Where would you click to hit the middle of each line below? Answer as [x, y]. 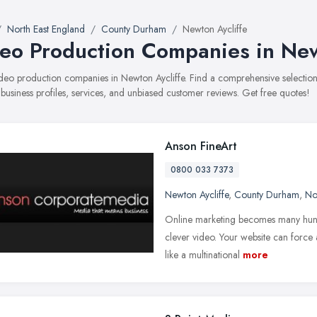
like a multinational [202, 255]
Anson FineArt [201, 146]
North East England [46, 29]
